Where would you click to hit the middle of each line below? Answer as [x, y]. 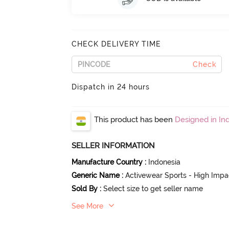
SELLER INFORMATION [113, 145]
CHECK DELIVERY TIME [117, 44]
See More [88, 206]
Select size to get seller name [153, 188]
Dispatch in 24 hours [111, 87]
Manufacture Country [107, 162]
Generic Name [96, 175]
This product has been [135, 119]
